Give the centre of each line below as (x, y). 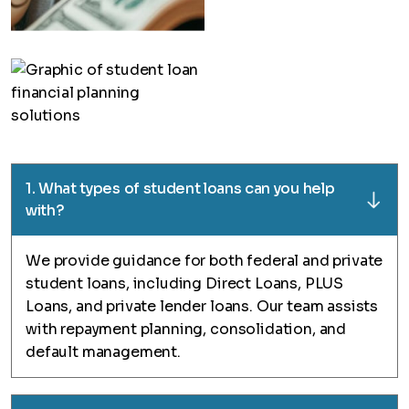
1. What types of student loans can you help (180, 189)
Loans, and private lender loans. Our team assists (202, 306)
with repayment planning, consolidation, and (186, 329)
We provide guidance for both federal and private (204, 261)
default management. (103, 352)
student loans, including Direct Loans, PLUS (185, 283)
